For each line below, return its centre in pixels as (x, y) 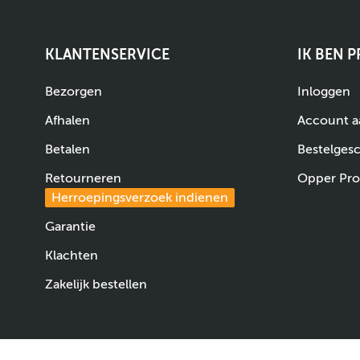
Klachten (72, 255)
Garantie (70, 226)
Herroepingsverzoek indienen (140, 197)
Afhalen (67, 120)
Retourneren (83, 178)
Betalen (67, 149)
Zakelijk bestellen (96, 284)
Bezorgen (74, 91)
